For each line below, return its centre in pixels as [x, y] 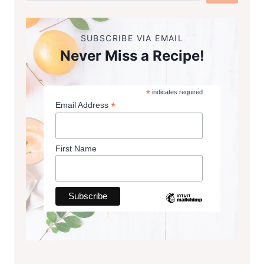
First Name [76, 149]
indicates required [176, 92]
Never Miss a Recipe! [132, 56]
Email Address [83, 105]
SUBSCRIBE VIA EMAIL [132, 38]
